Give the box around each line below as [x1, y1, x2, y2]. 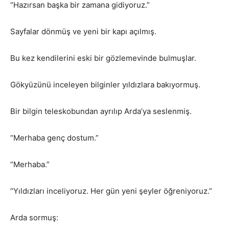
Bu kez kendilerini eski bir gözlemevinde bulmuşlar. [10, 53, 196, 63]
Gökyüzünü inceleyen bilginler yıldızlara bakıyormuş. [10, 80, 200, 90]
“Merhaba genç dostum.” [10, 133, 99, 143]
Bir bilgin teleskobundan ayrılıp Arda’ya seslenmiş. [10, 106, 192, 117]
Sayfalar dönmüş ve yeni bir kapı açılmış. [10, 27, 156, 37]
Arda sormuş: [10, 213, 58, 223]
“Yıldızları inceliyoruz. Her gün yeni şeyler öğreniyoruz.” [10, 186, 212, 196]
